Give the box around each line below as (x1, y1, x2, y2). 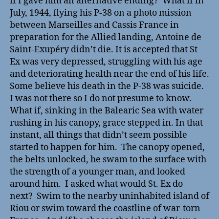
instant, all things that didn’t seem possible (10, 129, 187, 141)
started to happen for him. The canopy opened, (10, 141, 205, 153)
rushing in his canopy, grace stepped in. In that (10, 117, 203, 129)
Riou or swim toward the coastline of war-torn (10, 202, 200, 214)
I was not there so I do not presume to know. (10, 92, 194, 104)
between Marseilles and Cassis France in (10, 19, 179, 31)
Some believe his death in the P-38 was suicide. (10, 80, 206, 92)
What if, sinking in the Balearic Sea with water (10, 105, 203, 116)
